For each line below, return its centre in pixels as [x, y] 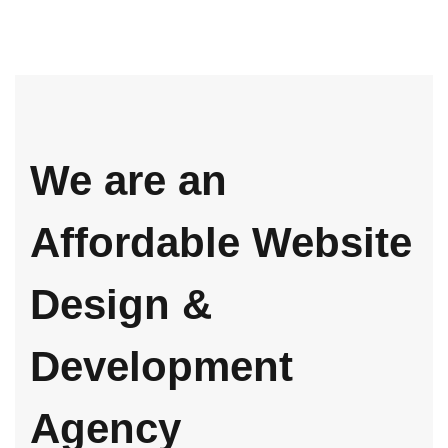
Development [161, 367]
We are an [128, 181]
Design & [121, 305]
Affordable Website [221, 243]
